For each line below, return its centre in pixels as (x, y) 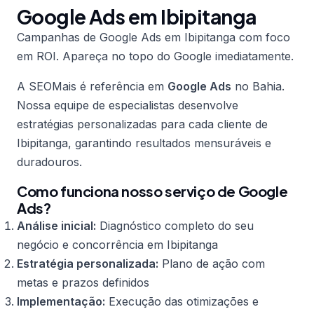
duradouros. (49, 162)
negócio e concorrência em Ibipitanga (117, 245)
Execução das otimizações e (182, 301)
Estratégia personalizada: (88, 264)
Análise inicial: (56, 226)
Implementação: (61, 301)
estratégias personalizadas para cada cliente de (142, 124)
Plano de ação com (212, 264)
